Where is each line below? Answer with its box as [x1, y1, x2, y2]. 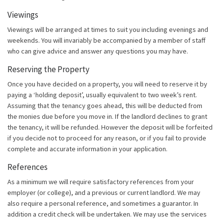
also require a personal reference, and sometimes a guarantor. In [7, 199, 198, 208]
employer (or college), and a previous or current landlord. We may [7, 188, 200, 197]
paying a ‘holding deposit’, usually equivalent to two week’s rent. [7, 90, 197, 100]
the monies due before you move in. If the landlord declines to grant [7, 112, 207, 121]
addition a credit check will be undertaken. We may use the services [7, 210, 207, 219]
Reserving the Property [7, 64, 89, 75]
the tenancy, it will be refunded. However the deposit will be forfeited [7, 123, 213, 132]
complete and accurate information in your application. [7, 144, 167, 154]
